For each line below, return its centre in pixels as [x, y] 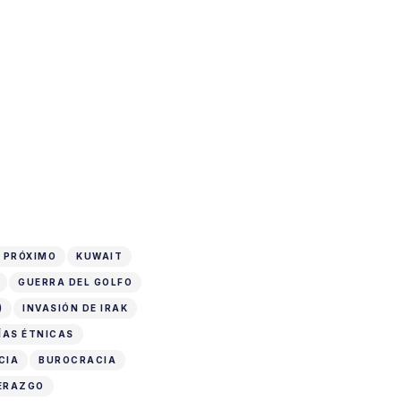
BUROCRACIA [77, 359]
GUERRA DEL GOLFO [75, 282]
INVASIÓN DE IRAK [75, 307]
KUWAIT [99, 256]
